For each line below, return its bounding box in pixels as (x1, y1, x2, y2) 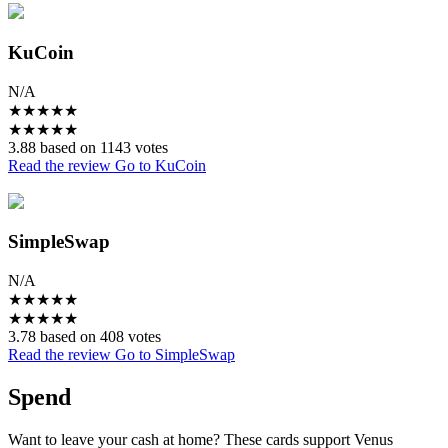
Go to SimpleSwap (115, 346, 235, 363)
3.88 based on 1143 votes (8, 138, 168, 156)
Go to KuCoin (115, 156, 206, 174)
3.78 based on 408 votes (8, 328, 161, 345)
